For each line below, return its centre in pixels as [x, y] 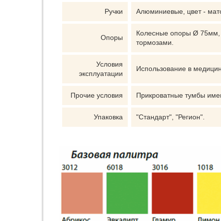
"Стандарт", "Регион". [170, 117]
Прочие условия [97, 95]
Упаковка [108, 117]
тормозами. [155, 42]
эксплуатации [101, 74]
